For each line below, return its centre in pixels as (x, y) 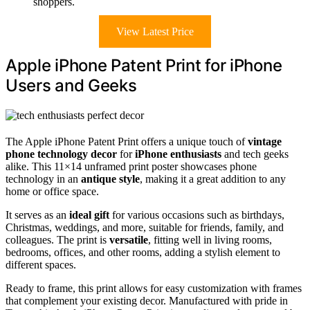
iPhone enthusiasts (178, 154)
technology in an (43, 179)
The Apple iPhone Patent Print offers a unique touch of (127, 141)
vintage (265, 141)
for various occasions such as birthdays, (197, 215)
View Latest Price (155, 31)
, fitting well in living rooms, (210, 239)
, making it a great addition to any (213, 179)
